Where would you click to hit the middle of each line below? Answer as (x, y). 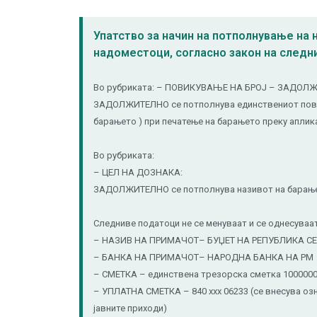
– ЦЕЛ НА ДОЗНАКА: (138, 172)
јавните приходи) (130, 308)
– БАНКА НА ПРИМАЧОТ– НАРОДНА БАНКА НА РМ (203, 257)
